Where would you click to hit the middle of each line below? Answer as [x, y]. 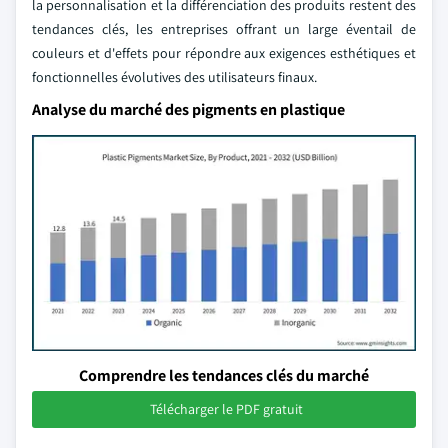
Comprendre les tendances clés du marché [224, 375]
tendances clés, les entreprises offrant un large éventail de [224, 29]
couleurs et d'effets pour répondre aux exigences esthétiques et [224, 53]
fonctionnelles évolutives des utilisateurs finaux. [174, 77]
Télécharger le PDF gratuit [226, 409]
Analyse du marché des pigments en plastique [188, 109]
